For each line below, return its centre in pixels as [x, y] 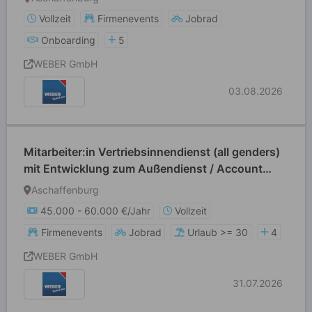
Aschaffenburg [65, 190]
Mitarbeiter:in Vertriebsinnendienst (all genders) [152, 152]
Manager [47, 185]
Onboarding [68, 40]
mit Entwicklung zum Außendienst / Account [143, 169]
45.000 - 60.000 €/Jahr [95, 211]
